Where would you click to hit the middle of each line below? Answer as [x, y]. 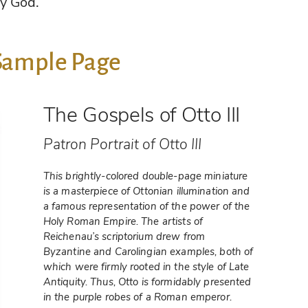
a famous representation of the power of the [146, 206]
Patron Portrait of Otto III [122, 145]
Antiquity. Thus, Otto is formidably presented [147, 282]
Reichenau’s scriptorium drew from [124, 236]
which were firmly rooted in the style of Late [146, 266]
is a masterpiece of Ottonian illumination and [146, 191]
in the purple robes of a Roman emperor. [137, 297]
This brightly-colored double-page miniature [145, 176]
